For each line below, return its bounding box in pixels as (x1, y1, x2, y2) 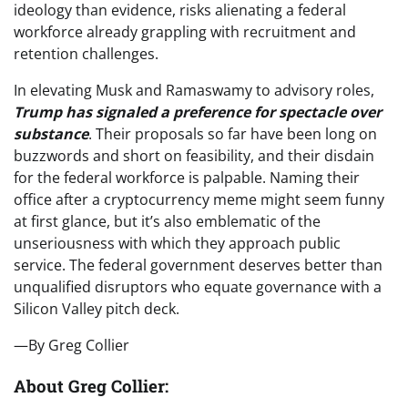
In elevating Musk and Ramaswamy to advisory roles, (14, 80, 374, 101)
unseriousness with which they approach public (14, 233, 341, 254)
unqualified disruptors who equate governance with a (14, 277, 382, 298)
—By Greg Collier (14, 335, 129, 356)
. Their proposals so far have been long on (88, 124, 377, 145)
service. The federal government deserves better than (14, 255, 382, 276)
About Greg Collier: (14, 373, 168, 397)
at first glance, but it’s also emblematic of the (14, 211, 321, 232)
